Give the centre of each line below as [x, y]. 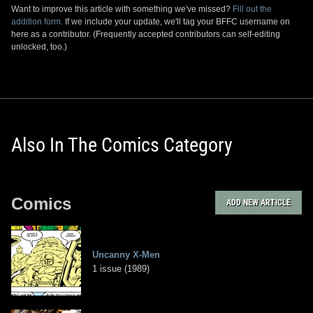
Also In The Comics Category [122, 145]
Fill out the [252, 9]
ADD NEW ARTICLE [259, 203]
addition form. [37, 22]
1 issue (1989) [121, 269]
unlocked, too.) [39, 47]
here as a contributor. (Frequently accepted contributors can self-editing [146, 35]
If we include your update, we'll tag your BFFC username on [176, 22]
